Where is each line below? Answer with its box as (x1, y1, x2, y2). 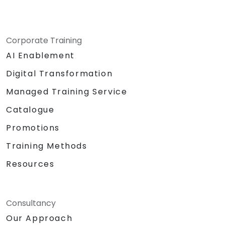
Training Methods (6, 140, 87, 152)
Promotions (6, 122, 60, 134)
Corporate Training (6, 35, 82, 47)
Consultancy (6, 197, 56, 209)
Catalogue (6, 104, 55, 116)
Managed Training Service (6, 86, 128, 98)
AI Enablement (6, 50, 75, 62)
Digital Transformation (6, 68, 113, 80)
